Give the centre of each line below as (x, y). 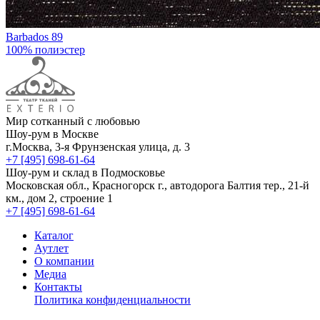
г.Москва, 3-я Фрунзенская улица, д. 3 (98, 146)
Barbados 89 (34, 36)
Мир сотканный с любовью (73, 121)
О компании (64, 261)
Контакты (58, 286)
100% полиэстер (45, 49)
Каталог (54, 235)
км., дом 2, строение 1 (59, 198)
